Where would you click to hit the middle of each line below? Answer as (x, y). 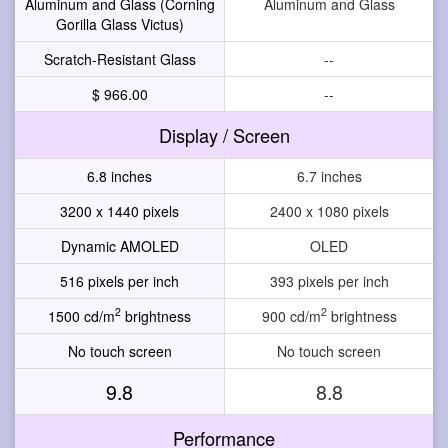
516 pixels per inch (119, 280)
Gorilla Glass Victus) (119, 23)
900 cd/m (291, 315)
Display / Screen (224, 134)
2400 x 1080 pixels (329, 210)
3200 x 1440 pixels (119, 210)
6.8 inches (119, 175)
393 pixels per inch (329, 280)
